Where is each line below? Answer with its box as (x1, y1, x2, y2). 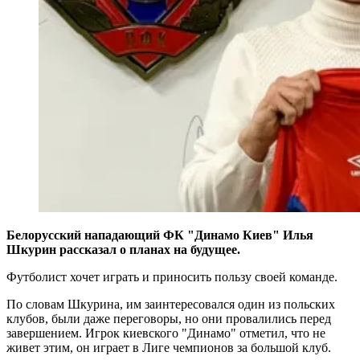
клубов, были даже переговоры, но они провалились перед (6, 311, 331, 325)
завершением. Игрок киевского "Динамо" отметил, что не (6, 325, 325, 340)
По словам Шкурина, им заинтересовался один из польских (6, 297, 335, 311)
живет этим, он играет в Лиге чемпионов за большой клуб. (6, 340, 331, 354)
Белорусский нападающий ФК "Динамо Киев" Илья (6, 227, 313, 242)
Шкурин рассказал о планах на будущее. (6, 242, 240, 256)
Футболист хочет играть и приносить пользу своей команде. (6, 269, 337, 284)
